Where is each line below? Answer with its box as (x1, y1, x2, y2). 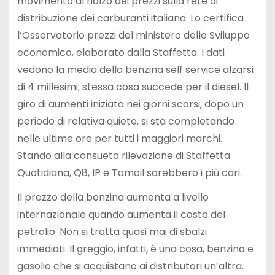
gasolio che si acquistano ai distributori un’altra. (17, 259, 244, 274)
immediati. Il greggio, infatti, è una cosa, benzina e (17, 242, 254, 257)
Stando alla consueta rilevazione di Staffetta (17, 148, 230, 163)
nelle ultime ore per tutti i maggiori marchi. (17, 131, 222, 145)
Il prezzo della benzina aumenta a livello (17, 190, 209, 205)
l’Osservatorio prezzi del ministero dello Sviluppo (17, 28, 250, 42)
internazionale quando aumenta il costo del (17, 207, 225, 222)
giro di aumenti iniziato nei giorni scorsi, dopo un (17, 96, 244, 111)
